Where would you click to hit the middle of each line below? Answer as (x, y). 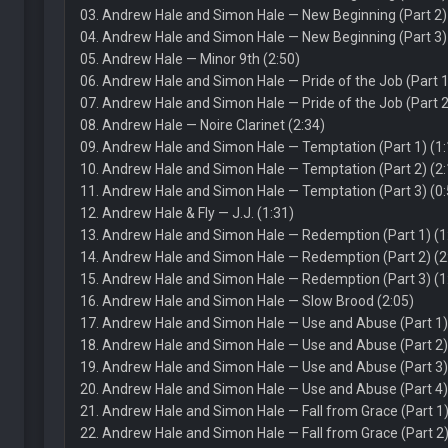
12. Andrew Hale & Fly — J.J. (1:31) (186, 213)
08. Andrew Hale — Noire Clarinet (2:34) (202, 125)
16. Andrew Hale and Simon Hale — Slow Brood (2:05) (246, 301)
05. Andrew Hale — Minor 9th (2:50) (189, 59)
